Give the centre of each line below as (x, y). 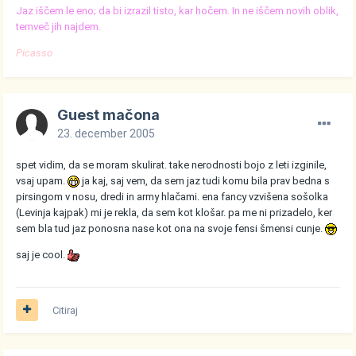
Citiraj (66, 310)
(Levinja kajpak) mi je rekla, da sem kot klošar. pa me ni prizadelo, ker (174, 212)
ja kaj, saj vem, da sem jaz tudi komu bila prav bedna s (205, 180)
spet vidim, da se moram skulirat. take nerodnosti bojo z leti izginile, (172, 164)
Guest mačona (109, 114)
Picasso (35, 52)
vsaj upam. (42, 180)
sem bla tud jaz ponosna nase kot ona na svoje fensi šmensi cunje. (171, 228)
